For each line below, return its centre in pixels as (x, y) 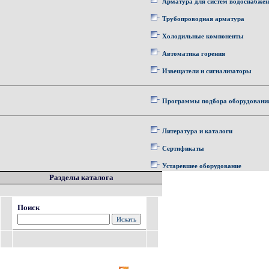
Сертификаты (183, 148)
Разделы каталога (81, 177)
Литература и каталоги (197, 131)
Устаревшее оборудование (202, 166)
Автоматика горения (194, 53)
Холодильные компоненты (203, 36)
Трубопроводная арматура (203, 19)
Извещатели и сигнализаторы (207, 71)
